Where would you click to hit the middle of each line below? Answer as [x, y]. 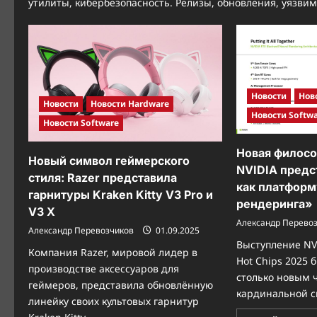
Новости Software [81, 122]
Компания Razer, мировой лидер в [113, 252]
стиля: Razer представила [103, 177]
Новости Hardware [130, 103]
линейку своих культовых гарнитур [114, 301]
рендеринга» [275, 204]
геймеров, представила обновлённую [121, 284]
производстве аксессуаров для [104, 268]
